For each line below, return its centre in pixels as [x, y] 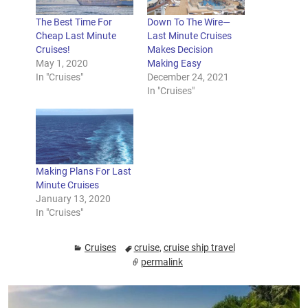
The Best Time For [74, 22]
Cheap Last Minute [76, 36]
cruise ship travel [199, 248]
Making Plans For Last [83, 172]
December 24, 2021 [188, 77]
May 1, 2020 [62, 64]
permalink [162, 262]
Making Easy [174, 64]
